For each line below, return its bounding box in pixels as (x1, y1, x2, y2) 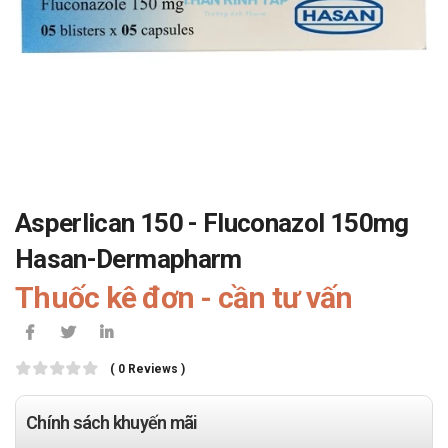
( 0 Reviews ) (110, 362, 185, 376)
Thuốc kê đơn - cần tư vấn (15, 280, 353, 315)
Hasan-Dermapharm (15, 244, 242, 274)
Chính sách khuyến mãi (26, 412, 198, 433)
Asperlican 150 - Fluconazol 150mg (15, 208, 409, 238)
